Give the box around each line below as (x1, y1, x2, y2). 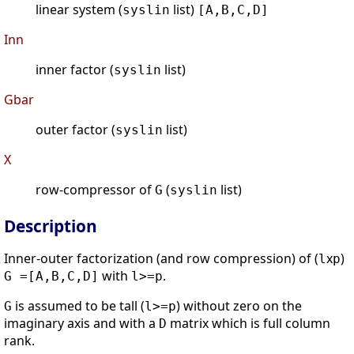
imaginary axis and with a (4, 314, 159, 333)
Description (4, 215, 97, 238)
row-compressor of (36, 181, 155, 199)
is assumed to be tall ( (12, 297, 145, 315)
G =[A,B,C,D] (4, 269, 99, 284)
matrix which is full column (167, 314, 330, 333)
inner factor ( (36, 61, 114, 79)
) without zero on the (176, 297, 302, 315)
